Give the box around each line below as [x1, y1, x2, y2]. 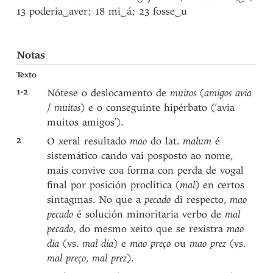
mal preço [47, 252, 87, 264]
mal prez [88, 252, 127, 264]
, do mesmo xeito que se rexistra [73, 223, 227, 235]
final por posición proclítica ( [47, 179, 180, 191]
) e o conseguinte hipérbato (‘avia [80, 102, 235, 113]
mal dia [82, 238, 114, 249]
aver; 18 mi [69, 5, 121, 17]
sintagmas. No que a [47, 194, 145, 205]
